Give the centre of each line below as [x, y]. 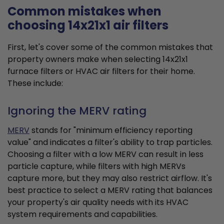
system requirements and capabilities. [82, 214]
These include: [35, 83]
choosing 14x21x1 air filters [88, 25]
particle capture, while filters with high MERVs [96, 166]
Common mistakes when [84, 11]
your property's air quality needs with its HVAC [98, 202]
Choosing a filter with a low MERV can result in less [105, 154]
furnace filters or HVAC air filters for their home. [101, 71]
